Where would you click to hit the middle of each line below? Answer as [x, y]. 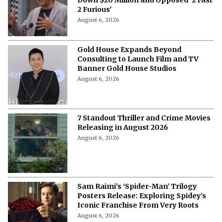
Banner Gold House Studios [127, 68]
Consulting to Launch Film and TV [138, 59]
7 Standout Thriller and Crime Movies [144, 118]
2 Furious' [94, 9]
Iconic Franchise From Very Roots [138, 205]
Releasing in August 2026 [123, 127]
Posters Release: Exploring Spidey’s [142, 195]
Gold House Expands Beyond [129, 49]
